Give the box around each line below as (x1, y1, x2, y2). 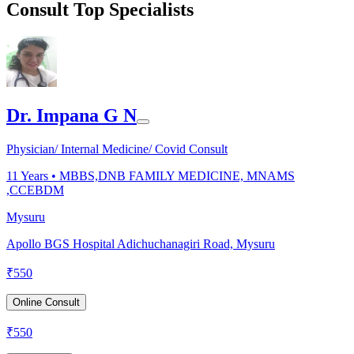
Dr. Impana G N (6, 105, 137, 126)
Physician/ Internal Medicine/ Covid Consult (6, 142, 228, 156)
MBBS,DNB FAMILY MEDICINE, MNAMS (59, 169, 295, 183)
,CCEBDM (6, 183, 64, 198)
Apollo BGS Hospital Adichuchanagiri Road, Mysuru (6, 237, 275, 251)
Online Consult (13, 296, 80, 309)
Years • (18, 169, 59, 183)
